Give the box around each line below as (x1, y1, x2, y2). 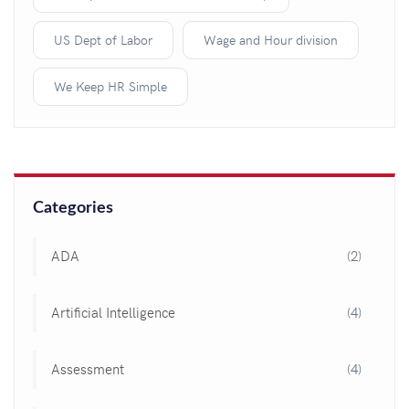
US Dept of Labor (54, 30, 152, 48)
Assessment (51, 359, 124, 378)
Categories (33, 199, 113, 216)
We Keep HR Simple (54, 77, 167, 95)
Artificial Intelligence (51, 302, 175, 321)
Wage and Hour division (204, 30, 338, 48)
